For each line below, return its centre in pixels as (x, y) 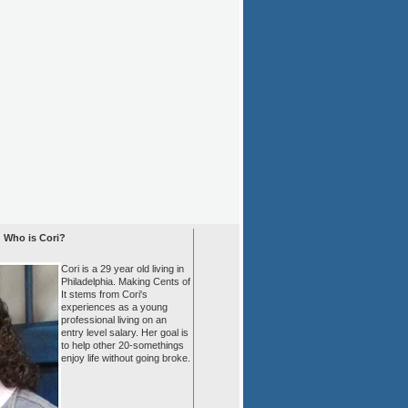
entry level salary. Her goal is (125, 333)
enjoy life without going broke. (126, 358)
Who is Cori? (35, 238)
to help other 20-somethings (122, 346)
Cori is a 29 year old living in (122, 269)
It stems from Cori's (104, 295)
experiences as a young (114, 307)
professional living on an (114, 320)
